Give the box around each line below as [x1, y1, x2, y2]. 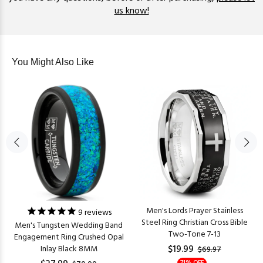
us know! [114, 4, 149, 19]
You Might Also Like [12, 57, 94, 68]
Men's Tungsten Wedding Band [15, 219, 123, 233]
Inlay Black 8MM [40, 242, 97, 257]
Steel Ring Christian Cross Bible [141, 216, 248, 230]
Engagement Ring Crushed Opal [14, 231, 124, 245]
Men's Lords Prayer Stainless [146, 204, 243, 218]
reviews [82, 206, 112, 220]
